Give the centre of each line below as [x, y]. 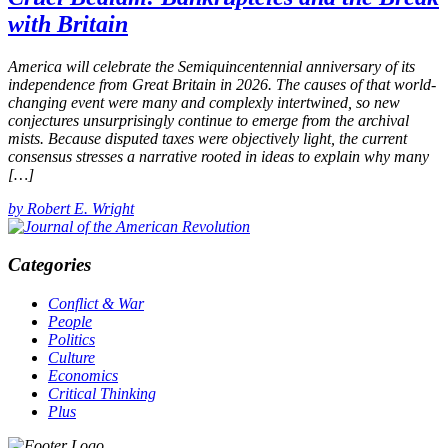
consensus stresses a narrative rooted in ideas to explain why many [218, 156]
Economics [83, 376]
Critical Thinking [102, 394]
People [70, 322]
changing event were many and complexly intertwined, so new [204, 102]
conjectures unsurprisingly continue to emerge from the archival [208, 120]
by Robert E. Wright [71, 208]
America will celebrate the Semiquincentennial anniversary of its [211, 66]
